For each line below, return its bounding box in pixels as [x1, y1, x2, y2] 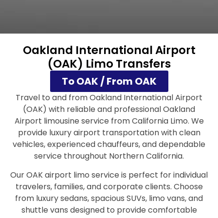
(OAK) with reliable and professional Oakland [23, 104, 195, 115]
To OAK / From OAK [61, 74, 157, 89]
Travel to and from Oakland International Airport [16, 92, 202, 104]
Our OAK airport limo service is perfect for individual [10, 169, 208, 181]
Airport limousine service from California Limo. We [14, 115, 204, 127]
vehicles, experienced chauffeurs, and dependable [13, 139, 205, 150]
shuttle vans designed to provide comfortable [21, 204, 197, 216]
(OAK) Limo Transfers [47, 56, 171, 72]
